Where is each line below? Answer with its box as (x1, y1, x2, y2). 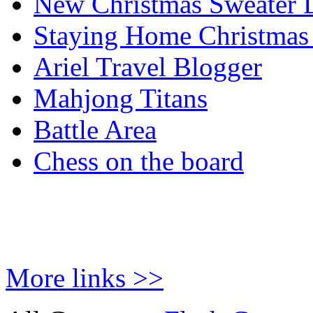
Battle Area (34, 115, 156, 145)
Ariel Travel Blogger (34, 52, 262, 82)
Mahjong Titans (34, 83, 208, 113)
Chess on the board (34, 146, 244, 176)
